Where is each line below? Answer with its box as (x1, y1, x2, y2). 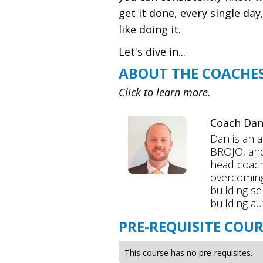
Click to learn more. (119, 85, 211, 99)
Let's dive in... (119, 45, 186, 59)
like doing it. (119, 22, 181, 36)
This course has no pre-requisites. (124, 247, 252, 258)
